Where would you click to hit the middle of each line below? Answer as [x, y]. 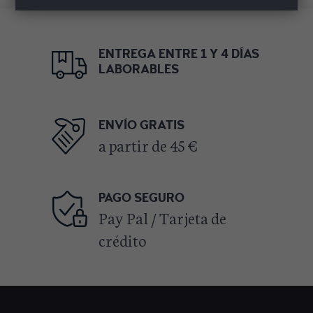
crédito [122, 239]
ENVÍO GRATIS [141, 125]
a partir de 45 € [148, 144]
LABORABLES [139, 69]
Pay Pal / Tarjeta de [162, 217]
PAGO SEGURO [141, 198]
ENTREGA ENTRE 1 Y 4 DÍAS [179, 54]
